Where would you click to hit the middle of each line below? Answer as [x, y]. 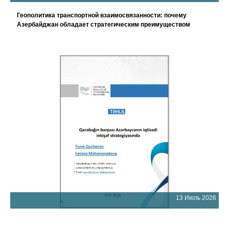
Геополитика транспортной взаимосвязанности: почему [102, 15]
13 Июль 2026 [196, 198]
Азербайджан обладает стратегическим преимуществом [104, 25]
